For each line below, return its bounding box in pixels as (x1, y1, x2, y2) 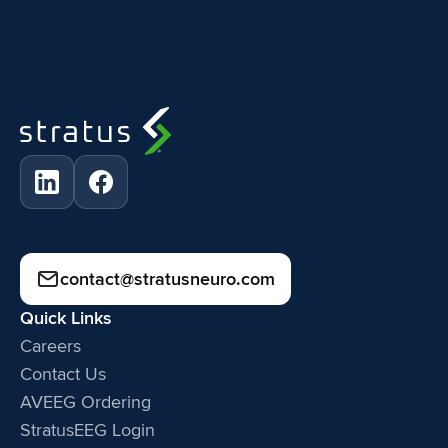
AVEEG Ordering (20, 390, 151, 413)
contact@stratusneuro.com (60, 267, 275, 290)
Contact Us (20, 362, 106, 385)
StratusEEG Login (20, 418, 155, 441)
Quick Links (20, 306, 112, 329)
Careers (20, 334, 81, 357)
